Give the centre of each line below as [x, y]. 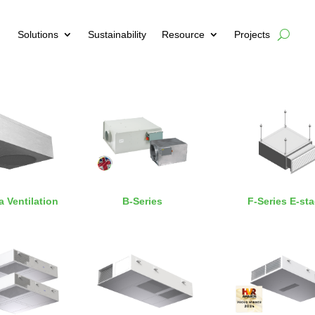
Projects [252, 35]
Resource [183, 35]
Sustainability [117, 35]
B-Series [143, 201]
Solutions [38, 35]
